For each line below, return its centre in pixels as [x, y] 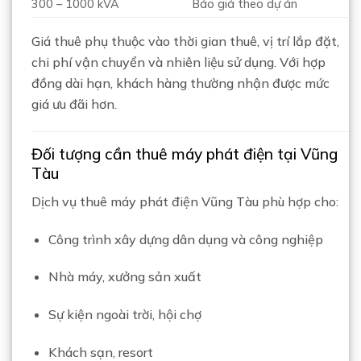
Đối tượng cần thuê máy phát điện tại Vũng [185, 154]
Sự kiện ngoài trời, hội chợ [124, 315]
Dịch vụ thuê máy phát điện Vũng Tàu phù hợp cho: [185, 201]
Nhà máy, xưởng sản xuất [124, 277]
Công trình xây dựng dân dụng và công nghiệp [185, 239]
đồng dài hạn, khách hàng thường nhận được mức [180, 83]
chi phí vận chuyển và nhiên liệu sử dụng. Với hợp [178, 62]
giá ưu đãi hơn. [74, 104]
